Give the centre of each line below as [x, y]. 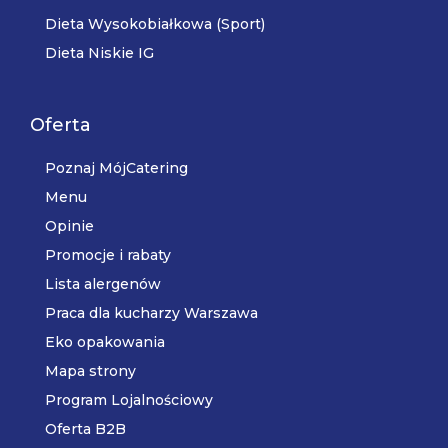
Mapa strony [90, 371]
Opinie [69, 226]
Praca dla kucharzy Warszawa [151, 313]
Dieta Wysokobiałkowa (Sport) [155, 24]
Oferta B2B [85, 429]
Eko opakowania [105, 342]
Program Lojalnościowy [129, 400]
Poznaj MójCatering [116, 168]
